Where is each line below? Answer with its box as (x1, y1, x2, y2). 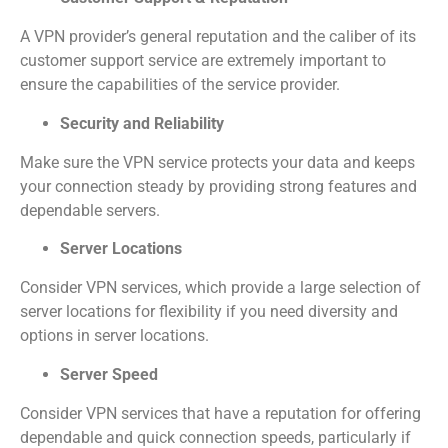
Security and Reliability (60, 113, 224, 133)
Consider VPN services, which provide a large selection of (20, 278, 421, 298)
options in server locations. (20, 326, 209, 346)
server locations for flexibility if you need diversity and (20, 302, 398, 322)
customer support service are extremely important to (20, 51, 386, 71)
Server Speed (60, 364, 158, 384)
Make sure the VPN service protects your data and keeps (20, 152, 415, 172)
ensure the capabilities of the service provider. (20, 75, 340, 95)
